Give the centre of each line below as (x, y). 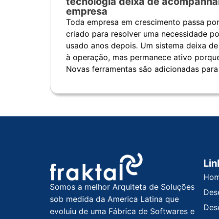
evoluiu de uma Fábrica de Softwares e (122, 211)
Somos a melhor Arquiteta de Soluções (122, 187)
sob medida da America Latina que (114, 199)
